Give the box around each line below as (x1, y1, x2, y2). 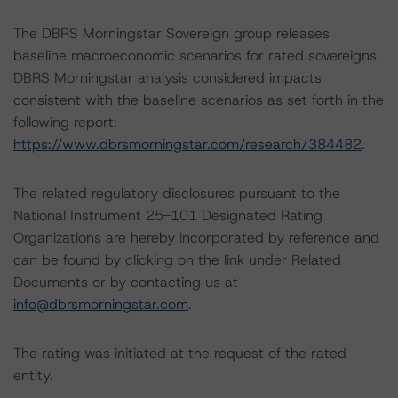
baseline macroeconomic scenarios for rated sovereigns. (13, 46, 380, 65)
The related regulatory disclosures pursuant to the (13, 184, 340, 203)
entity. (13, 366, 53, 385)
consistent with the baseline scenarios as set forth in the (13, 91, 384, 109)
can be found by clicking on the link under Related (13, 251, 341, 269)
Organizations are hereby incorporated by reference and (13, 228, 379, 247)
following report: (13, 113, 117, 131)
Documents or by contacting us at (13, 273, 238, 291)
